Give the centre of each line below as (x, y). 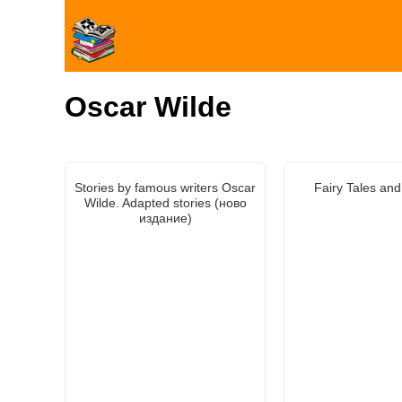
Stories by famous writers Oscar (165, 187)
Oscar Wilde (148, 107)
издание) (165, 218)
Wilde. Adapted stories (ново (165, 202)
